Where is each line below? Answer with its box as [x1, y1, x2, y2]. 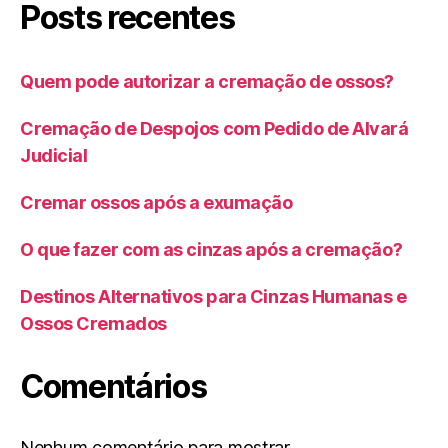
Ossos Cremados [20, 313, 167, 335]
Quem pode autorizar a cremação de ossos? [20, 71, 394, 93]
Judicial [20, 145, 88, 167]
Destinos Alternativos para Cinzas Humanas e [20, 286, 407, 308]
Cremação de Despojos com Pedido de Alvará [20, 118, 409, 140]
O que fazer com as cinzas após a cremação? [20, 239, 403, 261]
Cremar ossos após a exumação [20, 192, 293, 214]
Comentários [20, 367, 207, 407]
